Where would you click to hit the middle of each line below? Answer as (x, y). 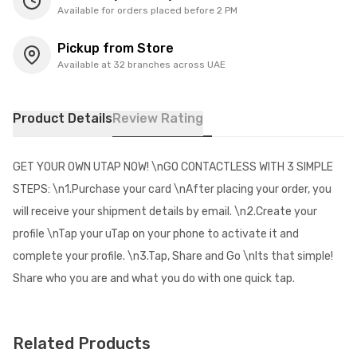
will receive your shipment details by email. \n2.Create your (165, 211)
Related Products (82, 343)
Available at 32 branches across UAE (141, 64)
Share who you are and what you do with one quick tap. (154, 278)
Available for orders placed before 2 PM (147, 10)
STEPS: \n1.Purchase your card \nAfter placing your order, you (172, 189)
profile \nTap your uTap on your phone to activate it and (156, 233)
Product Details (63, 118)
